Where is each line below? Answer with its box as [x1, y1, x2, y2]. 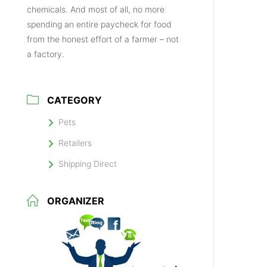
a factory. [27, 49, 65, 60]
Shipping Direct [58, 159, 117, 169]
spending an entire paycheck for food [27, 19, 172, 30]
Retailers [58, 138, 92, 148]
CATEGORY [47, 94, 103, 107]
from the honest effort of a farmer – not [27, 34, 179, 45]
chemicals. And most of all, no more [27, 4, 165, 15]
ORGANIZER [47, 195, 105, 207]
